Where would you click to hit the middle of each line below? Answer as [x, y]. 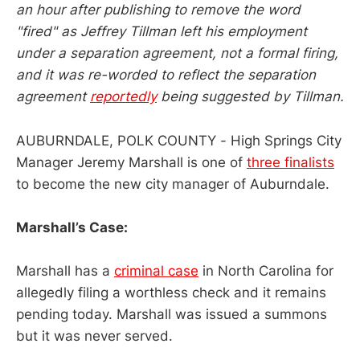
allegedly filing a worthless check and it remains [171, 293]
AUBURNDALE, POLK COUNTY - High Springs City [179, 140]
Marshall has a [65, 271]
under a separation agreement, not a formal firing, [177, 53]
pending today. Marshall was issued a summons [172, 315]
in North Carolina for [266, 271]
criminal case [156, 271]
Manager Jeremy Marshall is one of [131, 162]
